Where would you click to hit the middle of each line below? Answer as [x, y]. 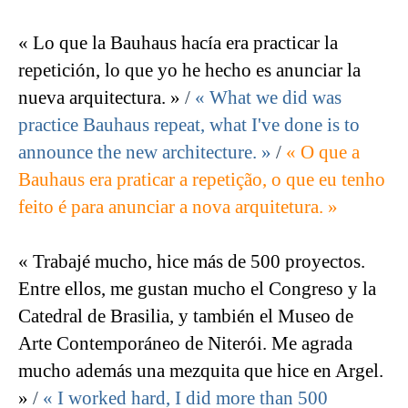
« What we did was [268, 98]
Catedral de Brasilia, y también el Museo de [186, 316]
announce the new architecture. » [145, 153]
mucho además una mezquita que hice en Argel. [201, 371]
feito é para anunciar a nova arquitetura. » [178, 207]
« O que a [323, 153]
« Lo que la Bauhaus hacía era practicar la [178, 43]
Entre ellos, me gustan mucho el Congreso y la [197, 289]
